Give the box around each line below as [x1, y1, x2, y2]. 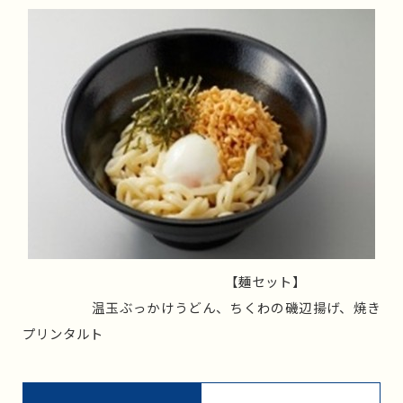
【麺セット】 [22, 271, 306, 291]
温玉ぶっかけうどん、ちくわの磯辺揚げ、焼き [22, 297, 381, 317]
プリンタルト [22, 323, 103, 343]
